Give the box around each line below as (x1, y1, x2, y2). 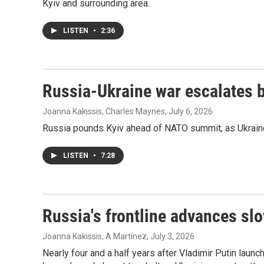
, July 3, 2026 (147, 232, 194, 241)
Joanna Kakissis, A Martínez (42, 232, 147, 241)
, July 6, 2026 (165, 107, 213, 116)
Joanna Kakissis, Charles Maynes (42, 107, 165, 116)
